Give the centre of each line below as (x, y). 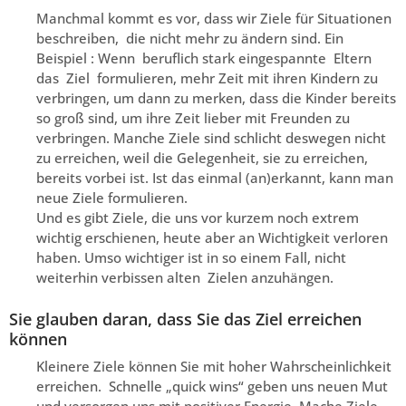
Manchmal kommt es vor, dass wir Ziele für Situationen (214, 18)
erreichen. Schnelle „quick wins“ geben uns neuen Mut (212, 386)
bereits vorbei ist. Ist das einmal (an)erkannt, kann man (215, 177)
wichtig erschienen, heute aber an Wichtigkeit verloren (212, 237)
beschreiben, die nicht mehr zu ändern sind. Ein (190, 38)
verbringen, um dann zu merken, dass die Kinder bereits (216, 97)
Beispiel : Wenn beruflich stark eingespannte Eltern (206, 58)
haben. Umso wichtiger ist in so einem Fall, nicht (191, 257)
